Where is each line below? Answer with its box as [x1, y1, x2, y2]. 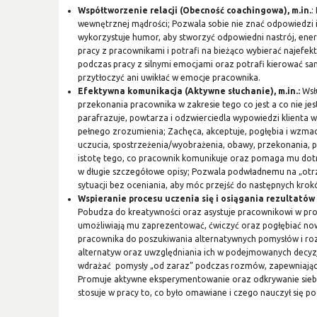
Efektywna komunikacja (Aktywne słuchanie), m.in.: [78, 86, 303, 96]
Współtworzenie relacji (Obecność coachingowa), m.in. [78, 5, 312, 15]
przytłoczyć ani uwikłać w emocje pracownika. [78, 72, 261, 82]
